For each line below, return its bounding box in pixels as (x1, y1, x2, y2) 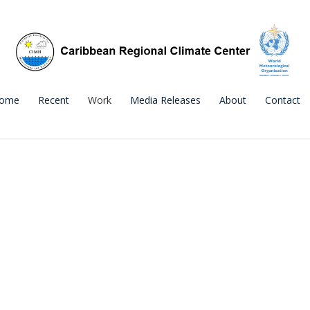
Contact (265, 93, 300, 107)
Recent (38, 93, 69, 107)
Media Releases (130, 93, 201, 107)
